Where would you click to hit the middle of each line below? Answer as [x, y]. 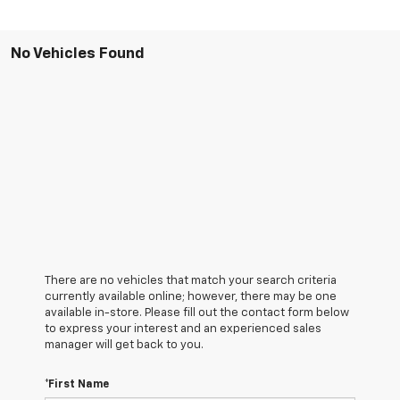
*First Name [77, 384]
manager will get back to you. [124, 345]
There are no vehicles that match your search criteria [191, 280]
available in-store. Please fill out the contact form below [197, 312]
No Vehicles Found [78, 54]
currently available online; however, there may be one [191, 296]
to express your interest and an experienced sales [183, 329]
